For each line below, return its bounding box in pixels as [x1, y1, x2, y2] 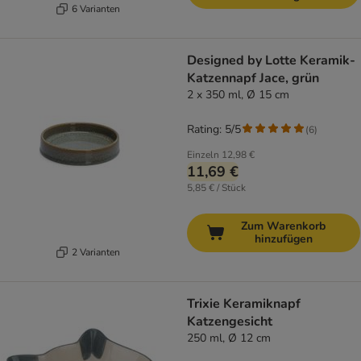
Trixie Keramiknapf [187, 295, 301, 313]
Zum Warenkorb [241, 218, 326, 234]
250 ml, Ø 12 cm [187, 330, 271, 346]
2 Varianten [71, 245, 120, 259]
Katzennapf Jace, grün [187, 69, 319, 88]
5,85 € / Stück [187, 181, 246, 195]
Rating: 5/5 [187, 122, 241, 138]
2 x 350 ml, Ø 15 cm [187, 87, 289, 103]
